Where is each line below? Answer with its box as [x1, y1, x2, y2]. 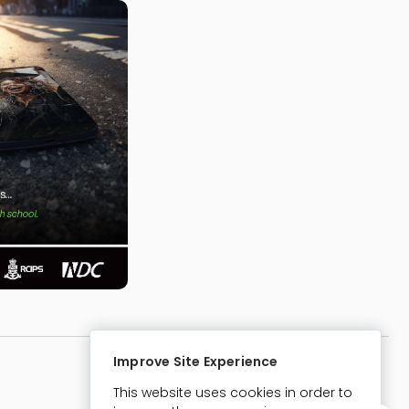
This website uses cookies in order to [113, 383, 352, 402]
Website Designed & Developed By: [116, 371, 339, 390]
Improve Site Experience [113, 352, 278, 371]
